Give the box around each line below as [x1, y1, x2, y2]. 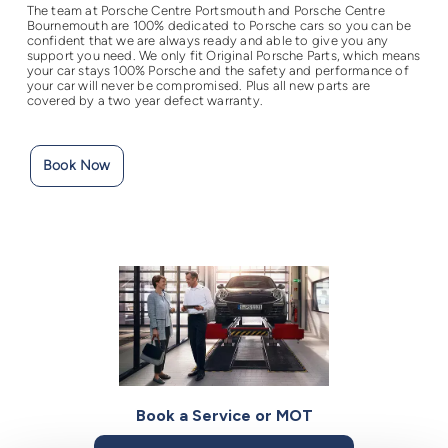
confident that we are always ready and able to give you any [26, 33, 389, 49]
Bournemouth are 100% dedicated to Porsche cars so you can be [26, 18, 412, 34]
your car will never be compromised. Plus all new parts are [26, 78, 371, 94]
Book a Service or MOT [135, 406, 313, 426]
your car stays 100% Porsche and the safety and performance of [26, 63, 409, 79]
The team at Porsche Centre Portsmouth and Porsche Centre [26, 3, 385, 19]
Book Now [43, 157, 111, 175]
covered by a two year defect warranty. [26, 93, 264, 109]
